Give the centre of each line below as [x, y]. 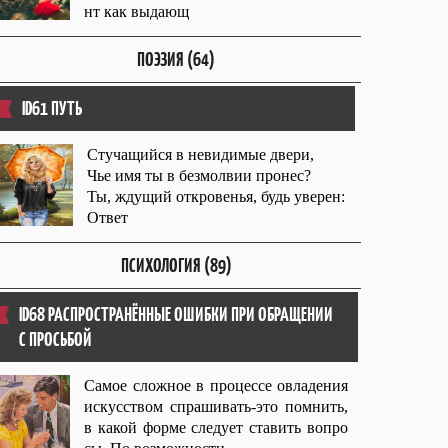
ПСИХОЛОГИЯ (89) [176, 265]
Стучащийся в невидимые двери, [200, 154]
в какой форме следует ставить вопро [216, 427]
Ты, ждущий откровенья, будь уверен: [216, 196]
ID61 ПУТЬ [52, 108]
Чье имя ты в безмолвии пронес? [199, 175]
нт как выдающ [136, 11]
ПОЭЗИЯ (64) [176, 59]
